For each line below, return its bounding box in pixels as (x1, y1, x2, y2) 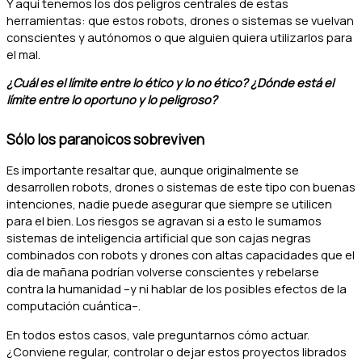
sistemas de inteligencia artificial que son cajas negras (6, 229, 311, 246)
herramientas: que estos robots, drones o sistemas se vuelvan (6, 11, 354, 28)
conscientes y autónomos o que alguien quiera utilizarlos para (6, 28, 352, 45)
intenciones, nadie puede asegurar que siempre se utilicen (6, 195, 332, 212)
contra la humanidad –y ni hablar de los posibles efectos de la (6, 280, 347, 297)
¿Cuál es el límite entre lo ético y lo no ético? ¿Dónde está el (6, 74, 334, 91)
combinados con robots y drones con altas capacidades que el (6, 246, 355, 263)
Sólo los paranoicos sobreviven (6, 129, 204, 149)
